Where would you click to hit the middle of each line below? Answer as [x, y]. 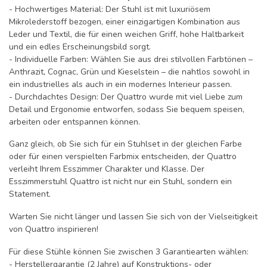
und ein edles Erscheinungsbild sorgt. [80, 46]
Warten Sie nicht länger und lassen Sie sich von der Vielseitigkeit [133, 217]
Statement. [30, 194]
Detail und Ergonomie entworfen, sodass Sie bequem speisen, [127, 109]
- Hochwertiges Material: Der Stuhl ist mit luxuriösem [110, 9]
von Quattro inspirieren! [54, 229]
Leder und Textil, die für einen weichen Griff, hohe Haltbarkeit [126, 34]
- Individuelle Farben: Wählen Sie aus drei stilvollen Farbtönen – [131, 59]
